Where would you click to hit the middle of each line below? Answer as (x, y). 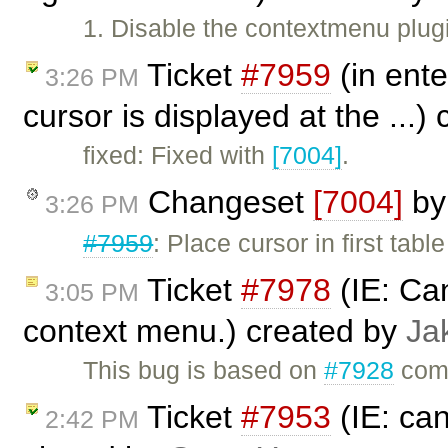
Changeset (226, 202)
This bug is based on (204, 369)
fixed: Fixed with (178, 155)
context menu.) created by (214, 330)
